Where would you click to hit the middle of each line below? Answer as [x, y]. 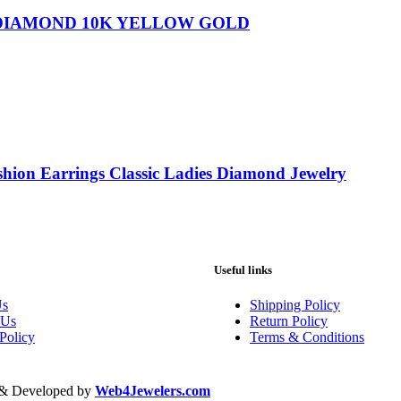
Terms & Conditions [307, 337]
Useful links [243, 269]
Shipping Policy [295, 304]
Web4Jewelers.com [153, 390]
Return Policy [289, 320]
